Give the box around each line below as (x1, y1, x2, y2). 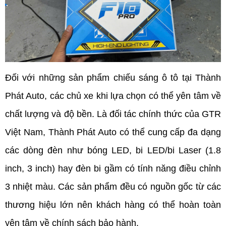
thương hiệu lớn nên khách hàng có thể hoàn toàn (5, 200, 221, 210)
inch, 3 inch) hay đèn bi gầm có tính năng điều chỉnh (5, 163, 221, 174)
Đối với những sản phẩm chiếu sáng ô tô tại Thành (5, 73, 221, 83)
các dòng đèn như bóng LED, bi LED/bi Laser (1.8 (5, 145, 221, 155)
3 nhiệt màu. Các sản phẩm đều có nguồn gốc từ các (5, 182, 221, 192)
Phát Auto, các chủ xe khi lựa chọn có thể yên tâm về (5, 91, 221, 101)
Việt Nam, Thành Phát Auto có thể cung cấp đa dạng (5, 127, 221, 137)
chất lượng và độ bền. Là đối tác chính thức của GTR (5, 109, 221, 119)
